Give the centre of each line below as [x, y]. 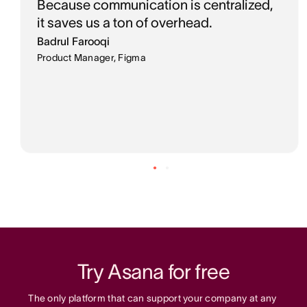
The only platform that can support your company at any [152, 298]
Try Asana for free [153, 271]
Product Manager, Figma [91, 57]
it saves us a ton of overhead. [124, 22]
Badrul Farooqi [73, 41]
